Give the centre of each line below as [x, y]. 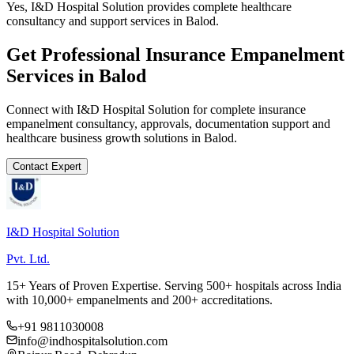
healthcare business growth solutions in [105, 137]
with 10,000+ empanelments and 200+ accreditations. [139, 299]
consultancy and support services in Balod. [113, 21]
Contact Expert [47, 166]
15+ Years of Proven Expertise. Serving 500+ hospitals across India [174, 285]
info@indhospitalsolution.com [92, 341]
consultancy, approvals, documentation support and [201, 123]
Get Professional [76, 54]
